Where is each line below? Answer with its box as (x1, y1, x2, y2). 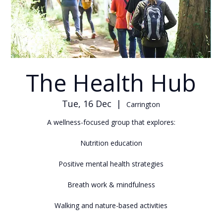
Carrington (126, 99, 160, 109)
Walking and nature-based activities (55, 200, 167, 210)
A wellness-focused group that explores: (47, 117, 175, 127)
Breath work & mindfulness (67, 179, 155, 189)
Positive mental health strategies (58, 159, 164, 168)
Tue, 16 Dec (62, 97, 111, 110)
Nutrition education (80, 138, 142, 148)
